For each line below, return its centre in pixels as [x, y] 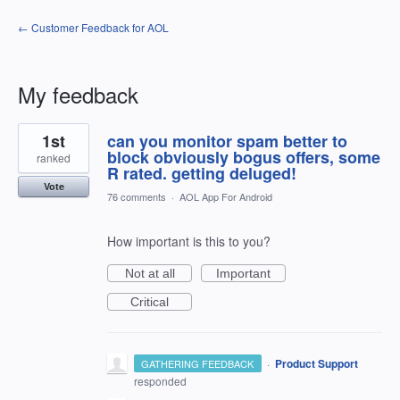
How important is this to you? [189, 241]
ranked [54, 158]
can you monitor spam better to [227, 141]
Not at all [150, 273]
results [37, 142]
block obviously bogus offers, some [244, 157]
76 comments [137, 196]
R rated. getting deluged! [202, 173]
